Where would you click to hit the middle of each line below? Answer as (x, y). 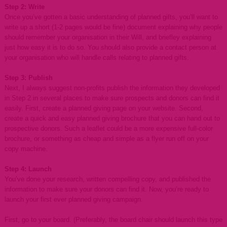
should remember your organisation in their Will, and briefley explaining (108, 37)
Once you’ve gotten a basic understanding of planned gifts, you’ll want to (111, 17)
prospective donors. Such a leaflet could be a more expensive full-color (108, 129)
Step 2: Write (24, 7)
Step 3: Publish (28, 78)
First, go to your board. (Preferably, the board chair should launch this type (113, 220)
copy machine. (26, 149)
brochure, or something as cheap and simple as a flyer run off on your (106, 139)
